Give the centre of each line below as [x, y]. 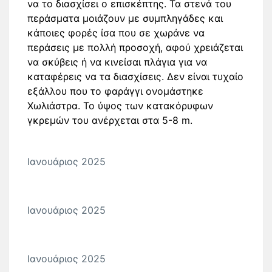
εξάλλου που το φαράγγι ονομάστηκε [115, 91]
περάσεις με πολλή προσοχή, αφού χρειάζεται [135, 47]
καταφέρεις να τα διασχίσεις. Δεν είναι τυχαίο [135, 76]
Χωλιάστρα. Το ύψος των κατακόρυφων [120, 106]
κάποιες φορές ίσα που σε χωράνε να [116, 33]
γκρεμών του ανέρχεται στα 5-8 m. [110, 120]
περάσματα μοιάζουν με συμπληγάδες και [125, 18]
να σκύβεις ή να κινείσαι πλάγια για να [117, 62]
